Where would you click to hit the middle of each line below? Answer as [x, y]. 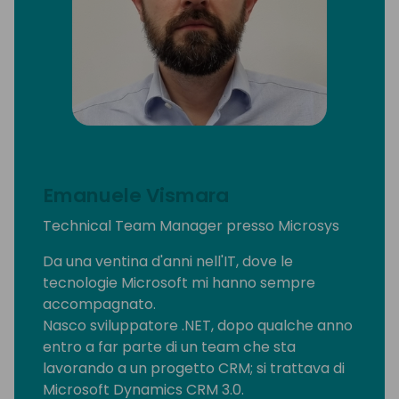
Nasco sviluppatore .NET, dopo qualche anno [198, 326]
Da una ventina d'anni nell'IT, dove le [168, 262]
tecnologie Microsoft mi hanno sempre [179, 283]
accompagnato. [99, 305]
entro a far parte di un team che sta [169, 347]
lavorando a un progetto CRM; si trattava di [194, 369]
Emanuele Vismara [136, 196]
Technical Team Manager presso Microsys [191, 226]
